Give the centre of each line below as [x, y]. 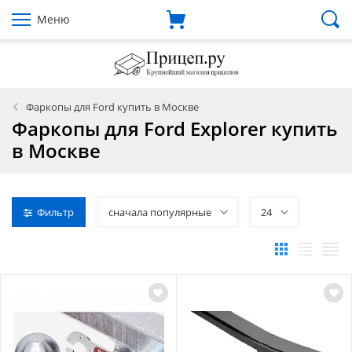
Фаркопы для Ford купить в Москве [112, 106]
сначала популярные [160, 212]
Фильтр [55, 212]
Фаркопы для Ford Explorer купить [174, 128]
